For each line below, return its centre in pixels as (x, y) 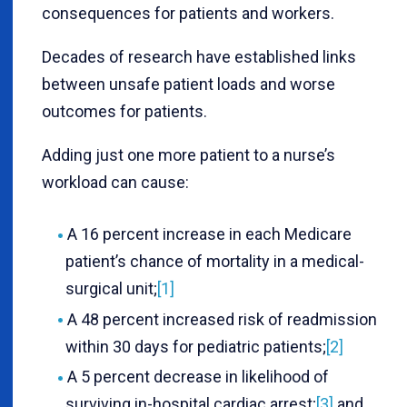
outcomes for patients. (124, 112)
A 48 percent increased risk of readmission (222, 319)
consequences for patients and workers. (188, 14)
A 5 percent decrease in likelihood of (198, 377)
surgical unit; (111, 289)
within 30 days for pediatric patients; (196, 346)
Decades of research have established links (199, 57)
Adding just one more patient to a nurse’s (189, 155)
